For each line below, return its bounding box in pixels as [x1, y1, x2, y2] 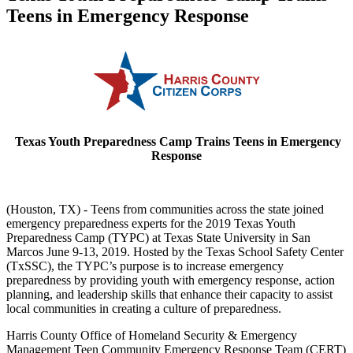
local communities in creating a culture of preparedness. [6, 301, 281, 315]
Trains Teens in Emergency [195, 134, 341, 148]
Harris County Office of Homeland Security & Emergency [6, 328, 297, 342]
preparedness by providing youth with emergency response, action [6, 273, 335, 287]
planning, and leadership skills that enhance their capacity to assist [6, 287, 333, 301]
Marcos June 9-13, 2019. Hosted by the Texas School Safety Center [6, 244, 344, 258]
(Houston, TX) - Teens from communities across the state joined [6, 202, 324, 216]
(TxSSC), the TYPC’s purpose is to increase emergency [6, 258, 284, 273]
